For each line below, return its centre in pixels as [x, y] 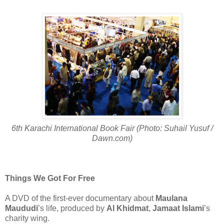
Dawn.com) [112, 138]
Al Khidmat [127, 208]
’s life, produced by [72, 208]
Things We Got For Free [50, 178]
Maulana [171, 198]
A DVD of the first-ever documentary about [80, 198]
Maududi [21, 208]
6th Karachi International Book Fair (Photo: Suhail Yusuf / [112, 128]
